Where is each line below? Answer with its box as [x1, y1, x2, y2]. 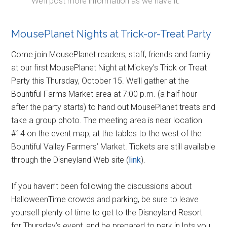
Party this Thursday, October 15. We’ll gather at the [11, 75, 190, 86]
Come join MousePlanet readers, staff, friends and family [11, 49, 211, 59]
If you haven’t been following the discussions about [11, 181, 192, 191]
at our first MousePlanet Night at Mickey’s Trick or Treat [11, 62, 207, 72]
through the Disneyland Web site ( [11, 155, 129, 165]
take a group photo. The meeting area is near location [11, 115, 203, 125]
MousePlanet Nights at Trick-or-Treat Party [11, 27, 212, 40]
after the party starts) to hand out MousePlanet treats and [11, 102, 216, 112]
